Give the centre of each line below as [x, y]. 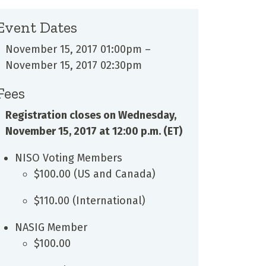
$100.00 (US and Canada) [94, 174]
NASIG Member [51, 227]
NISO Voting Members [68, 158]
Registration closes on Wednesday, [91, 115]
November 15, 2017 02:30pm [73, 65]
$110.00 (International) [89, 200]
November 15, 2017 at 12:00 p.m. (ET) [94, 131]
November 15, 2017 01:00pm [73, 49]
